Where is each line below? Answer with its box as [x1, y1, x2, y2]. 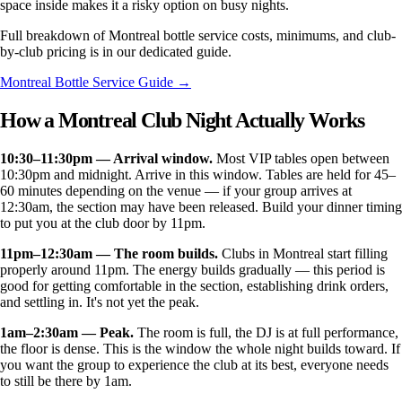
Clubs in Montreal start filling [218, 245, 388, 261]
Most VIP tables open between [213, 150, 389, 166]
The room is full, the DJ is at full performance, [134, 324, 398, 340]
